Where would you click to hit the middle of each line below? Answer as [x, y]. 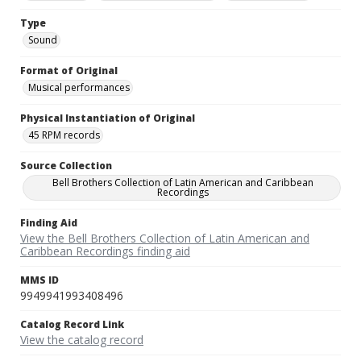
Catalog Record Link [72, 325]
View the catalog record [82, 340]
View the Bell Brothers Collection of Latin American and [165, 239]
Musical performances [79, 88]
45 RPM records [64, 135]
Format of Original [69, 71]
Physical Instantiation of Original [108, 118]
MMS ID [39, 280]
